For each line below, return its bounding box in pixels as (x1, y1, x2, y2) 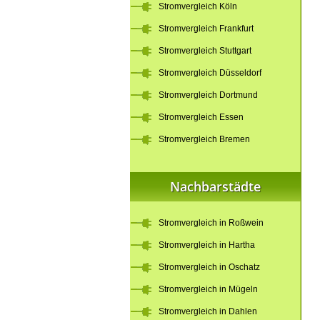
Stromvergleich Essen (159, 112, 244, 122)
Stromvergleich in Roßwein (159, 218, 264, 228)
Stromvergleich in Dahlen (159, 306, 257, 316)
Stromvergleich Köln (159, 1, 237, 11)
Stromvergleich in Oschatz (159, 262, 260, 272)
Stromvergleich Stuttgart (159, 46, 251, 56)
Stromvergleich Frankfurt (159, 24, 254, 34)
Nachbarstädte (170, 178, 261, 195)
